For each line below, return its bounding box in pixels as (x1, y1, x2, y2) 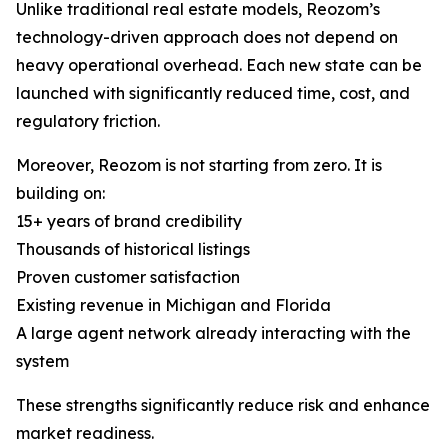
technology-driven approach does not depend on (16, 27, 398, 48)
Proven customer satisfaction (16, 267, 240, 288)
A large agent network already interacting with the (16, 323, 411, 344)
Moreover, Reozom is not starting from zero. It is (16, 155, 382, 176)
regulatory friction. (16, 111, 160, 132)
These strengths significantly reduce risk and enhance (16, 395, 430, 416)
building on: (16, 183, 105, 204)
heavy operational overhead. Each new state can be (16, 55, 422, 76)
